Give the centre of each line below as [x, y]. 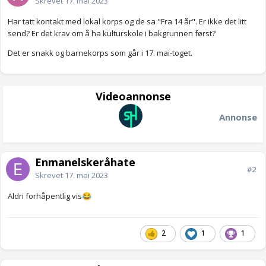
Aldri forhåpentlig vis [45, 196]
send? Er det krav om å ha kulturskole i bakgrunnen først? [112, 34]
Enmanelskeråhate [85, 162]
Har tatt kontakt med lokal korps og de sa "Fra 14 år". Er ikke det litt [127, 22]
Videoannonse [133, 96]
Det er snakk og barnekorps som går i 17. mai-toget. [100, 53]
